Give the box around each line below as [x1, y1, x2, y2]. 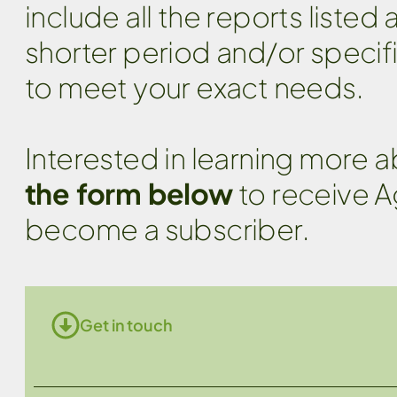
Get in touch [80, 315, 173, 336]
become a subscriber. [25, 211, 308, 247]
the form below [25, 175, 233, 212]
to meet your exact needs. [25, 69, 362, 105]
